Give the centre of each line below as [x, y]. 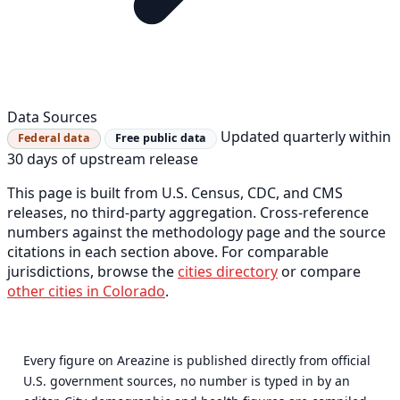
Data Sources [52, 117]
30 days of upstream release [103, 159]
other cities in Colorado [86, 292]
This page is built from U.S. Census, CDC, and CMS [175, 193]
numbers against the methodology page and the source [196, 233]
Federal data [54, 138]
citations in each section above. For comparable [168, 252]
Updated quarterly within [306, 137]
